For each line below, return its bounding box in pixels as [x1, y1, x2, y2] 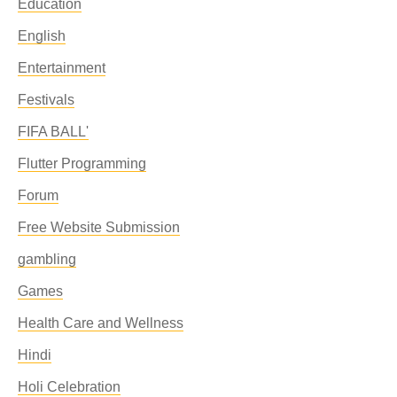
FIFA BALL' [18, 124, 89, 139]
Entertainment [18, 60, 105, 75]
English [18, 28, 66, 43]
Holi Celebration [18, 379, 121, 394]
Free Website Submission [18, 220, 180, 235]
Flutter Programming [18, 156, 146, 171]
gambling [18, 252, 76, 267]
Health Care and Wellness [18, 315, 183, 331]
